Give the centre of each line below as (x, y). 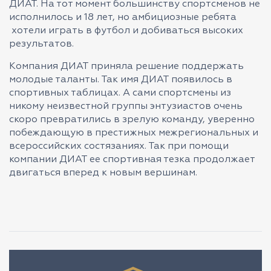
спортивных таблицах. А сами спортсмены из (120, 93)
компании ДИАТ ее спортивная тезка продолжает (132, 160)
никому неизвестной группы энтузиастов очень (126, 107)
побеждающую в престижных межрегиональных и (134, 133)
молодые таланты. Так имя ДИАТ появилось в (121, 80)
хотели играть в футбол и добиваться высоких (126, 31)
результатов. (41, 44)
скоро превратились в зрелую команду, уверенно (132, 120)
